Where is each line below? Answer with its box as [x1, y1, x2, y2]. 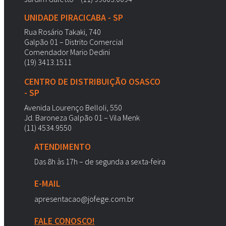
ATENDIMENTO [34, 141, 91, 153]
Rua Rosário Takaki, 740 [24, 27, 101, 37]
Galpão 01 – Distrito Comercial [24, 37, 124, 47]
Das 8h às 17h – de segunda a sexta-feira [34, 156, 165, 166]
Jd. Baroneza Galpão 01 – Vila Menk [24, 112, 140, 123]
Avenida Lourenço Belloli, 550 [24, 102, 122, 112]
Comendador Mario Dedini [24, 47, 110, 58]
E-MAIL [34, 178, 61, 190]
